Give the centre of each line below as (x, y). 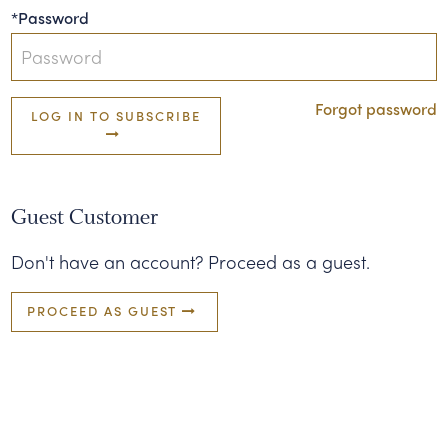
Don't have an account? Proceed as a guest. (191, 261)
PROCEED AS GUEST (105, 310)
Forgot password (375, 108)
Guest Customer (85, 217)
